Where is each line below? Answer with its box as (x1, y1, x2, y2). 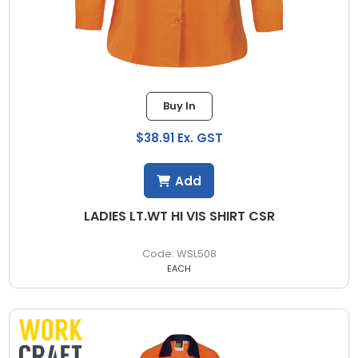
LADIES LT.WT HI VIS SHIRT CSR (83, 207, 275, 226)
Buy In (162, 98, 196, 114)
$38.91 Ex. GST (135, 129, 223, 147)
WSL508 (176, 246, 217, 262)
